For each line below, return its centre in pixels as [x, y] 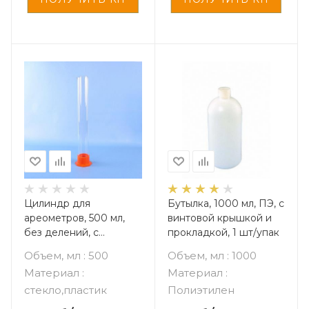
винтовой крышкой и [219, 218]
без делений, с [61, 232]
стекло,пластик [66, 290]
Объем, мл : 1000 [212, 256]
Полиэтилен [201, 290]
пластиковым [57, 247]
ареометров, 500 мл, [74, 218]
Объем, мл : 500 [66, 256]
